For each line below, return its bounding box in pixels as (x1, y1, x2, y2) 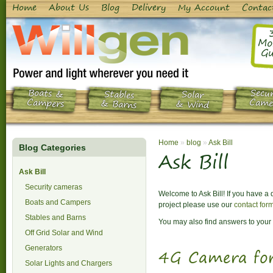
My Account (178, 1, 230, 15)
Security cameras (25, 183, 82, 191)
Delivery (132, 1, 166, 15)
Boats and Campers (25, 198, 91, 207)
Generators (25, 244, 62, 252)
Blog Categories (19, 143, 86, 152)
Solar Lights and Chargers (25, 259, 112, 268)
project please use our (158, 200, 234, 209)
